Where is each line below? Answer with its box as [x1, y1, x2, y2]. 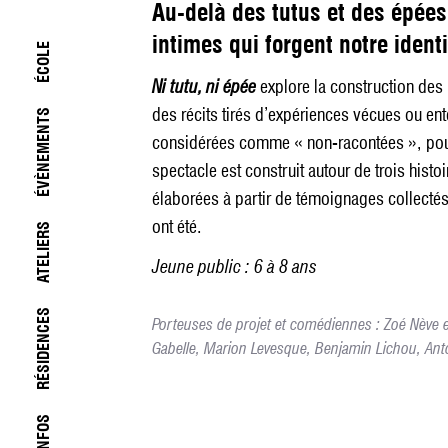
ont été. [152, 216, 202, 238]
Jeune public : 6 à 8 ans [152, 256, 317, 278]
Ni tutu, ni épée [152, 76, 260, 98]
